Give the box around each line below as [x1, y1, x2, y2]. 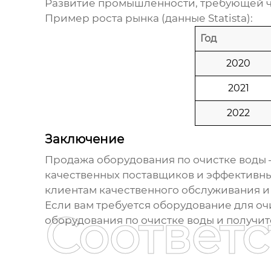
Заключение [44, 132, 124, 147]
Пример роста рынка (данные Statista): [44, 12, 253, 25]
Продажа [44, 154, 97, 166]
